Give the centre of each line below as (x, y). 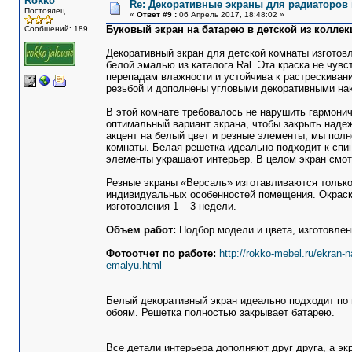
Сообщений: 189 (56, 29)
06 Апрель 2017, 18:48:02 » (231, 15)
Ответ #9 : (157, 15)
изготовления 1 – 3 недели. (171, 206)
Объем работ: (141, 230)
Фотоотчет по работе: (161, 253)
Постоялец (45, 11)
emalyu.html (134, 265)
